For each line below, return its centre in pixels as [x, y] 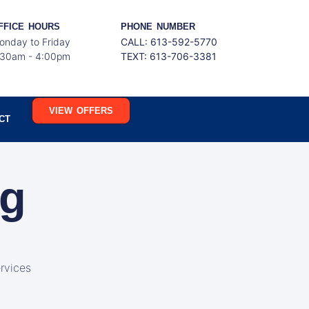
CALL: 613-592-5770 [169, 42]
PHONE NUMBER [158, 27]
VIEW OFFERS [81, 111]
